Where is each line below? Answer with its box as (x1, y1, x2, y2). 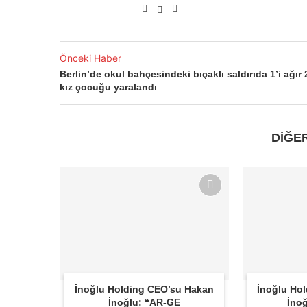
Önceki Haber (60, 52, 121, 64)
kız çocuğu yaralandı (60, 82, 157, 93)
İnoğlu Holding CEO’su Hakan (74, 283, 214, 295)
